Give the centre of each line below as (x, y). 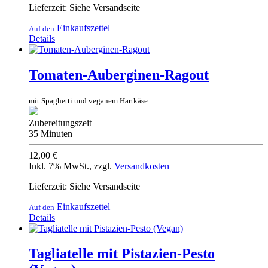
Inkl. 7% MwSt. (59, 166)
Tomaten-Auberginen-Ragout (119, 74)
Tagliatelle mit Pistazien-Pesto (122, 253)
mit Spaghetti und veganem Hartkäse (88, 100)
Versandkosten (142, 166)
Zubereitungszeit (60, 123)
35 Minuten (51, 133)
